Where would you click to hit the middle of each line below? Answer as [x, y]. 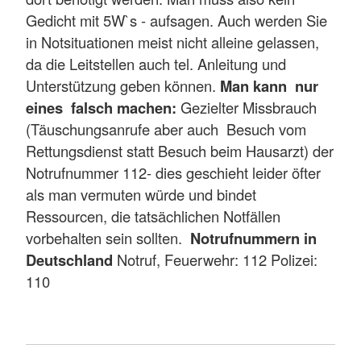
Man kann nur [269, 85]
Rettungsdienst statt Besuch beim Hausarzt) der [180, 150]
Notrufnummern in [253, 238]
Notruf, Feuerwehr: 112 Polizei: [215, 259]
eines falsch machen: [101, 107]
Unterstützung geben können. [123, 85]
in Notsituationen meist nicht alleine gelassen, [172, 41]
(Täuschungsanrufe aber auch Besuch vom [166, 129]
